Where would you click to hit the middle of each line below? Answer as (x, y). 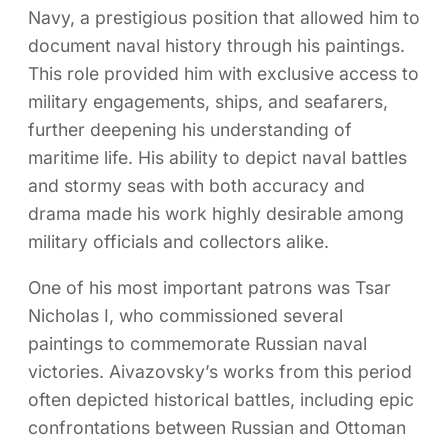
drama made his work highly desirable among (216, 214)
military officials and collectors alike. (178, 242)
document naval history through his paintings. (216, 46)
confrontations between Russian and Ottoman (217, 427)
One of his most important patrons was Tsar (209, 287)
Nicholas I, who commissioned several (185, 315)
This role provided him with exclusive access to (223, 74)
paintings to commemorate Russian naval (197, 343)
